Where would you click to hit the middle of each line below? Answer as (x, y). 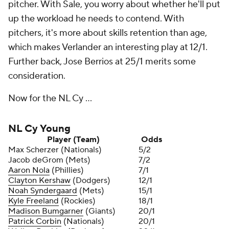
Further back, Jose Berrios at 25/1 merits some (102, 62)
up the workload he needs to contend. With (96, 19)
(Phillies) (67, 170)
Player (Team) (73, 140)
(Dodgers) (90, 180)
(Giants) (99, 211)
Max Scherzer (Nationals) (55, 150)
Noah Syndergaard (43, 191)
